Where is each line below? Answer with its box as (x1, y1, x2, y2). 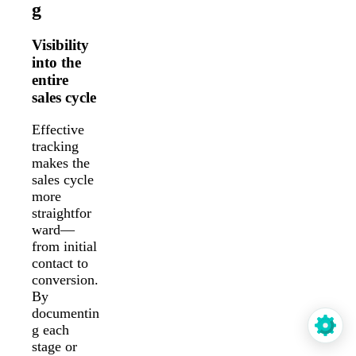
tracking (32, 138, 79, 155)
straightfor (32, 205, 91, 222)
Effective (32, 122, 84, 138)
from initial (32, 238, 97, 255)
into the (32, 54, 81, 72)
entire (32, 72, 68, 89)
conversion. (32, 272, 99, 288)
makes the (32, 155, 90, 172)
